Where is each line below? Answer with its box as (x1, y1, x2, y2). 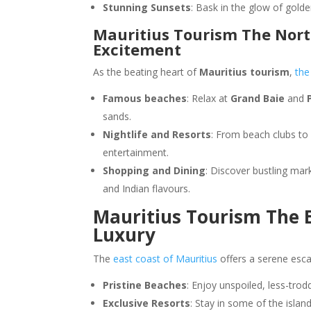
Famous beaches (103, 91, 187, 105)
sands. (103, 109, 132, 123)
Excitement (93, 38, 182, 60)
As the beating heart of (93, 65, 200, 78)
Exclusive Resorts (103, 296, 191, 310)
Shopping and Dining (103, 163, 206, 177)
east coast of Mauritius (113, 251, 218, 265)
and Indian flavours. (103, 181, 191, 195)
